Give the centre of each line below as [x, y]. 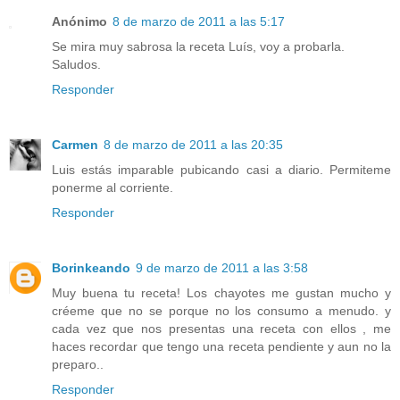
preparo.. [78, 364]
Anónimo [79, 21]
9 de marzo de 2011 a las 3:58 [222, 267]
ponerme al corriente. [112, 187]
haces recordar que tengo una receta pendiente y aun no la [221, 346]
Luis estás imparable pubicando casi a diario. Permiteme [221, 169]
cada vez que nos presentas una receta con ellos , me [221, 328]
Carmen [75, 144]
